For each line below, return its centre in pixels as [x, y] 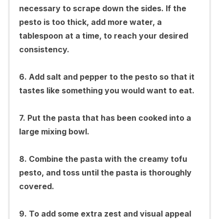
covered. [36, 186]
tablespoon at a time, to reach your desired [103, 35]
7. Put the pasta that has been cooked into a [105, 118]
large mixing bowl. [54, 131]
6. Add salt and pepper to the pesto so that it [107, 77]
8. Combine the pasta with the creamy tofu [103, 159]
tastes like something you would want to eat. [107, 90]
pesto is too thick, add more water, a [90, 22]
